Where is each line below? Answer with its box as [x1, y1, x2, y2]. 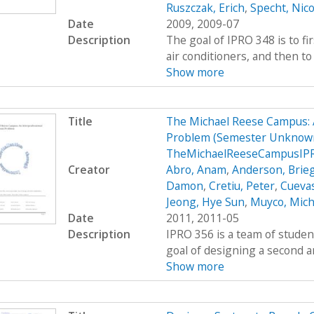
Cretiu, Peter [208, 178, 275, 194]
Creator [67, 162, 110, 178]
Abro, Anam [165, 162, 226, 178]
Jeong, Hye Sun [165, 194, 245, 210]
